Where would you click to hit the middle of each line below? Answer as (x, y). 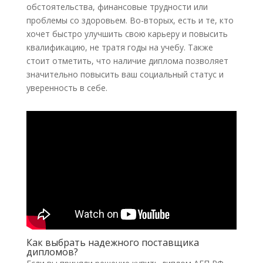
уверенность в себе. (67, 88)
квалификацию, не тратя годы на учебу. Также (119, 48)
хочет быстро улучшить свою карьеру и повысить (127, 34)
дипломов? (52, 252)
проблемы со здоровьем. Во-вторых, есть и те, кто (130, 21)
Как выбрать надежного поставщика (112, 242)
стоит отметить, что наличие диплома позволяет (127, 61)
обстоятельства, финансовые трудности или (117, 7)
